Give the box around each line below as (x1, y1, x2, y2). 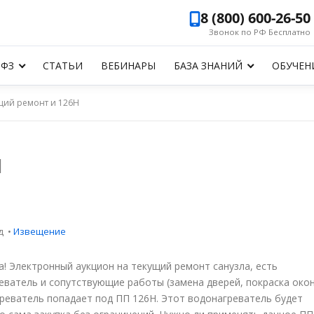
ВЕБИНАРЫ (101, 59, 156, 72)
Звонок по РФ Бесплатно (209, 27, 310, 37)
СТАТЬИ (43, 59, 83, 72)
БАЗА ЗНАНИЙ (174, 59, 243, 72)
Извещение (13, 225, 66, 238)
